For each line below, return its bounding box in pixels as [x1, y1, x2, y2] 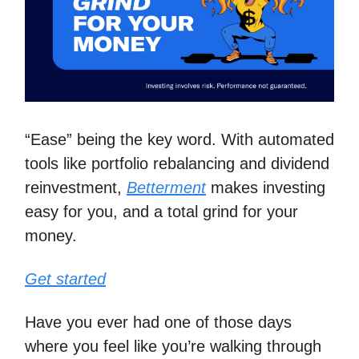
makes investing [206, 179, 325, 197]
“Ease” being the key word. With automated [25, 131, 334, 149]
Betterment [127, 179, 206, 197]
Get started [25, 270, 106, 288]
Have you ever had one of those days [25, 313, 292, 332]
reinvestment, [25, 179, 127, 197]
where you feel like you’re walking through [25, 337, 321, 356]
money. [25, 227, 77, 245]
